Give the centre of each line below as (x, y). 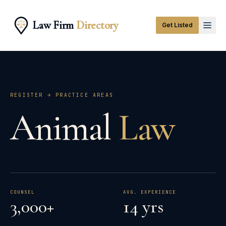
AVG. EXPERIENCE (150, 192)
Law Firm (54, 25)
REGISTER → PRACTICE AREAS (62, 95)
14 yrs (144, 207)
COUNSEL (22, 192)
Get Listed (177, 25)
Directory (98, 25)
